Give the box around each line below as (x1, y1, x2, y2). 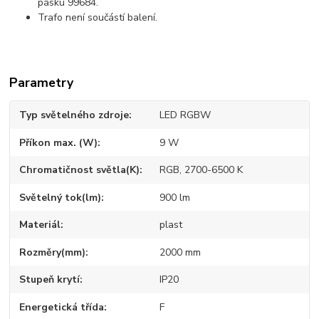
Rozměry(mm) (19, 245, 86, 259)
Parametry (9, 74, 74, 92)
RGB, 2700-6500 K (159, 163, 243, 177)
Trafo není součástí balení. (38, 11, 158, 25)
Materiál (19, 218, 61, 232)
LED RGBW (159, 108, 211, 122)
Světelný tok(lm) (19, 190, 102, 204)
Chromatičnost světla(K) (19, 163, 140, 177)
